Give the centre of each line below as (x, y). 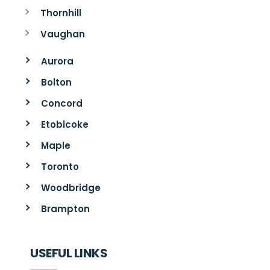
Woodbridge (71, 187)
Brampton (65, 209)
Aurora (57, 61)
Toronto (60, 166)
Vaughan (62, 34)
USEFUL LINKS (69, 253)
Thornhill (61, 13)
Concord (61, 103)
